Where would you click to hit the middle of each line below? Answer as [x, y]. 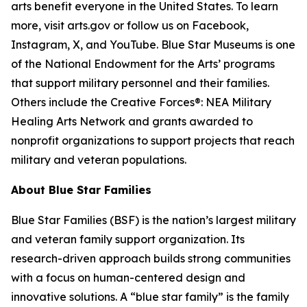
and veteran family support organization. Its [128, 239]
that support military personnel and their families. [140, 83]
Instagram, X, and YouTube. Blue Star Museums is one [153, 45]
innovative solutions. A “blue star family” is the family [150, 297]
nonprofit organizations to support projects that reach [153, 140]
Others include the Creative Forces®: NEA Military [141, 102]
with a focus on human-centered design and [128, 278]
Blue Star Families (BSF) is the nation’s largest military [153, 220]
